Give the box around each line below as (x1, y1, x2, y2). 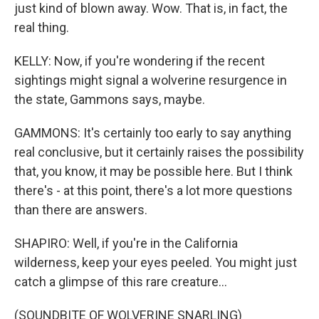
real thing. (14, 20, 69, 35)
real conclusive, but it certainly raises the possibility (14, 145, 304, 159)
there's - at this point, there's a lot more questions (14, 183, 293, 198)
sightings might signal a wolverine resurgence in (14, 73, 287, 88)
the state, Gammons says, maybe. (14, 92, 205, 107)
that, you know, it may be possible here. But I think (14, 164, 293, 179)
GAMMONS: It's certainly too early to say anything (14, 125, 291, 140)
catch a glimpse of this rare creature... (14, 274, 227, 289)
